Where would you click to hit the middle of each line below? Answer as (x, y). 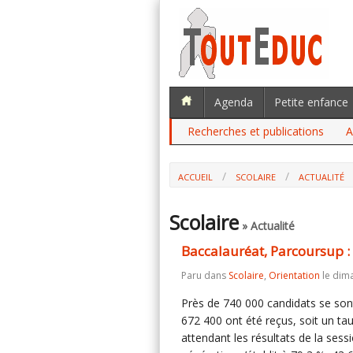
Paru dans (205, 275)
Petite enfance (311, 102)
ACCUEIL (195, 177)
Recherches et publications (256, 131)
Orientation (294, 275)
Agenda (234, 102)
